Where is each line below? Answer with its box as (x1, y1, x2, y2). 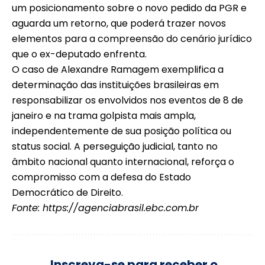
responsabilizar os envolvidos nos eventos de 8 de (12, 93, 243, 107)
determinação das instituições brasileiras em (12, 77, 219, 92)
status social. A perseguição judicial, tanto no (12, 139, 218, 153)
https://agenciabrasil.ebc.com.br (43, 201, 199, 215)
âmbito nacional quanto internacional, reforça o (12, 154, 234, 169)
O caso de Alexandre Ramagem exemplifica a (12, 62, 224, 76)
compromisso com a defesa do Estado (12, 170, 191, 184)
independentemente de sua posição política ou (12, 124, 231, 138)
